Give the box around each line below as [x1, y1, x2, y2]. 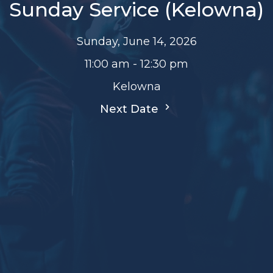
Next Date [100, 102, 161, 116]
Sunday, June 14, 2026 [76, 34, 197, 48]
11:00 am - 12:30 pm [85, 57, 188, 71]
